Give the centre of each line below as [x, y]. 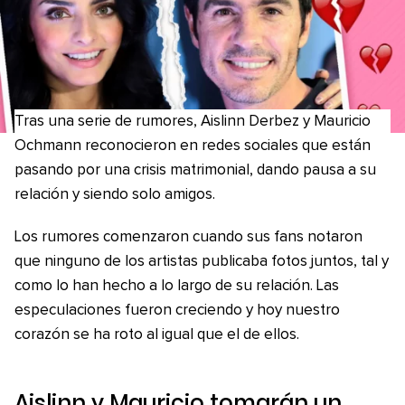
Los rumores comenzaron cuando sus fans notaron [188, 237]
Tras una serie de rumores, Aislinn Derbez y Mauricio [193, 122]
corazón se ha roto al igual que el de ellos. [157, 335]
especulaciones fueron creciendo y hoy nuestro [177, 311]
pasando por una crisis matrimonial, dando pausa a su [195, 170]
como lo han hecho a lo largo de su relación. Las [177, 286]
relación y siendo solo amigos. [115, 195]
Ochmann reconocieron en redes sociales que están [193, 146]
